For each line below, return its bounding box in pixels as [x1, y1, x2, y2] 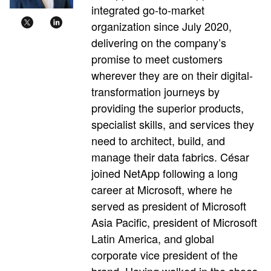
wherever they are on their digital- [91, 67, 253, 83]
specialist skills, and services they [91, 116, 254, 132]
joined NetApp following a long [91, 165, 238, 181]
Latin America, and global [91, 230, 214, 246]
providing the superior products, [91, 99, 244, 116]
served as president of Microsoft [91, 197, 246, 214]
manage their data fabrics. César [91, 148, 249, 165]
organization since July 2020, [91, 18, 232, 34]
